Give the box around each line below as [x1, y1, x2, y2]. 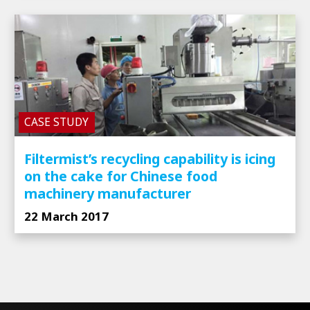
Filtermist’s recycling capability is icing [24, 149, 275, 168]
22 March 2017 [24, 208, 109, 224]
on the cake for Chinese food [24, 166, 217, 185]
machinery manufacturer [24, 183, 191, 203]
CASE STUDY [24, 115, 89, 130]
